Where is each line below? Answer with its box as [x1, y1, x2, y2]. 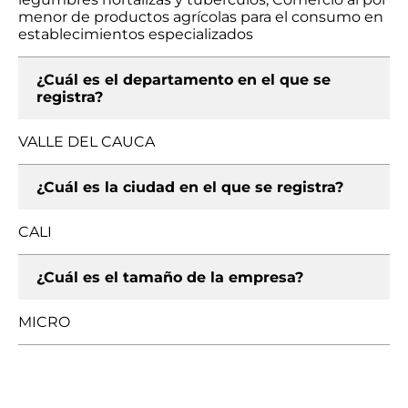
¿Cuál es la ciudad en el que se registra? [36, 178, 343, 196]
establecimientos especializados [18, 25, 253, 43]
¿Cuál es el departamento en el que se [36, 71, 331, 88]
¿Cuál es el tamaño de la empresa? [36, 269, 303, 286]
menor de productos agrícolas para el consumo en [18, 8, 383, 25]
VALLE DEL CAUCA [18, 133, 155, 150]
